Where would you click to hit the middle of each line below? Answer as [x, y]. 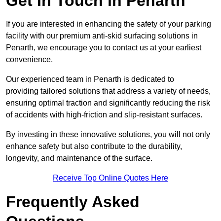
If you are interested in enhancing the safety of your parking [109, 24]
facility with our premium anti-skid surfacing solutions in [102, 36]
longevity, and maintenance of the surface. [79, 158]
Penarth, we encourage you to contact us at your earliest [104, 48]
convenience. [29, 60]
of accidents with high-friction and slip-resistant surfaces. [104, 115]
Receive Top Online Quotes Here [110, 178]
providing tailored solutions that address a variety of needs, [108, 91]
